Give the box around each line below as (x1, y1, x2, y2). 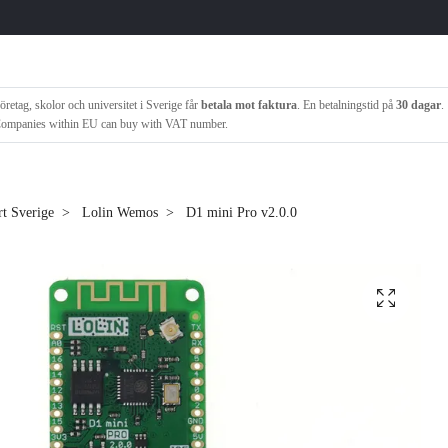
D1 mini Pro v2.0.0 (182, 205, 297, 220)
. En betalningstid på (297, 97, 397, 112)
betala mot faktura (201, 97, 298, 112)
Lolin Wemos (82, 205, 158, 220)
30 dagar (396, 97, 442, 112)
